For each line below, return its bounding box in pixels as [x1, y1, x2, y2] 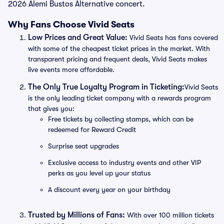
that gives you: [28, 104, 74, 112]
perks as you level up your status [48, 169, 150, 177]
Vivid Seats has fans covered [127, 33, 218, 41]
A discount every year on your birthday [48, 185, 170, 193]
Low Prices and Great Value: [28, 33, 127, 42]
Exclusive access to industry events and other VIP [48, 158, 201, 166]
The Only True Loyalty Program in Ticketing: [28, 82, 184, 91]
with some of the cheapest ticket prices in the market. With [28, 44, 210, 52]
